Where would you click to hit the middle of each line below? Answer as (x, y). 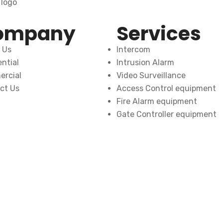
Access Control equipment (166, 88)
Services (159, 34)
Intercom (133, 50)
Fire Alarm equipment (157, 101)
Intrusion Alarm (145, 62)
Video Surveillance (151, 75)
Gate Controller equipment (167, 114)
